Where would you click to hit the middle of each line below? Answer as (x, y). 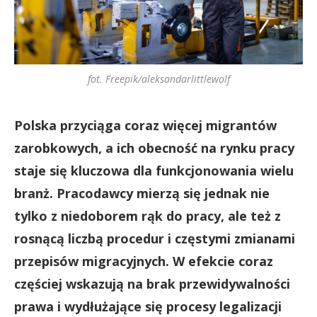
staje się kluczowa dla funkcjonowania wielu (154, 171)
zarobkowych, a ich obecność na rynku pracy (154, 148)
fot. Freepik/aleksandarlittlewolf (158, 79)
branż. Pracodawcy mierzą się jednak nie (142, 193)
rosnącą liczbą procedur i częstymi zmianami (155, 238)
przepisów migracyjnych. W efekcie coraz (144, 261)
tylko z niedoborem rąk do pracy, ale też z (148, 216)
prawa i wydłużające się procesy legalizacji (148, 306)
